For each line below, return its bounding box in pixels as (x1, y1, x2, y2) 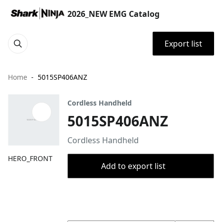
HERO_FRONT (8, 154, 53, 163)
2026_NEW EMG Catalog (67, 8, 160, 19)
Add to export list (101, 161, 166, 171)
